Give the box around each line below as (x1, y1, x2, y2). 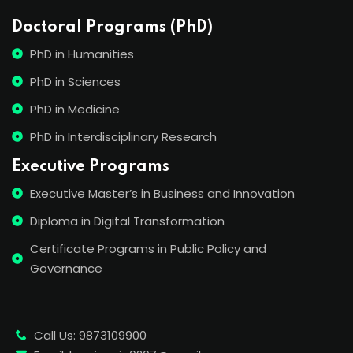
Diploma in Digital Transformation (29, 212, 225, 229)
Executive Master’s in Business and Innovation (29, 184, 295, 202)
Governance (29, 259, 102, 277)
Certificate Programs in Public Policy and (29, 240, 266, 257)
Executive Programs (12, 158, 169, 175)
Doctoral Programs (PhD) (12, 19, 213, 35)
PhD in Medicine (29, 100, 120, 117)
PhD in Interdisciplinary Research (29, 128, 217, 145)
